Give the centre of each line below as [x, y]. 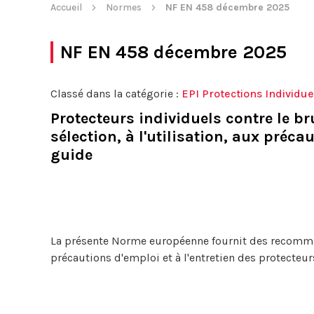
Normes [124, 7]
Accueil [66, 7]
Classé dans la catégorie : [116, 94]
